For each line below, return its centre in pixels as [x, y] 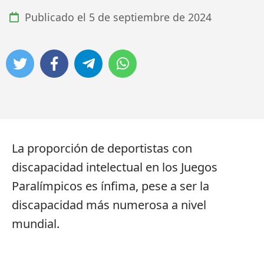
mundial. [36, 223]
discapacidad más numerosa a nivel [109, 204]
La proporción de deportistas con [102, 148]
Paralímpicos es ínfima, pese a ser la [110, 186]
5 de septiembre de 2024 [150, 17]
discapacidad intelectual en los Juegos [115, 167]
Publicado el [55, 17]
